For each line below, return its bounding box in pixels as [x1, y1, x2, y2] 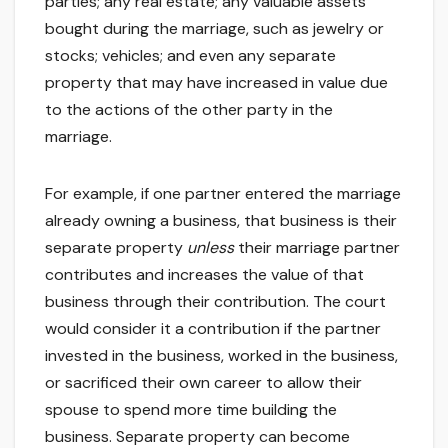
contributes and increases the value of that [45, 264, 364, 286]
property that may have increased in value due [45, 72, 388, 94]
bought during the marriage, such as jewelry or [45, 18, 384, 40]
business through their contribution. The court [45, 291, 386, 313]
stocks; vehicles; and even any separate [45, 45, 336, 67]
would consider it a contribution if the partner [45, 318, 381, 340]
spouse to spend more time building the [45, 399, 337, 421]
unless [187, 237, 234, 259]
